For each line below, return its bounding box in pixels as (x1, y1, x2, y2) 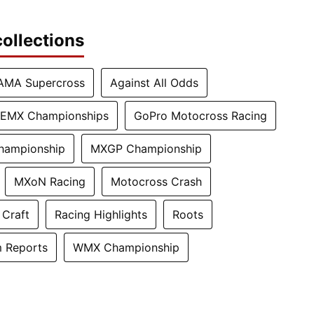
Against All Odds (110, 75, 198, 90)
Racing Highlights (55, 207, 147, 221)
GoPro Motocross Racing (134, 108, 267, 123)
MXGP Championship (90, 141, 202, 156)
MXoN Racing (14, 174, 86, 189)
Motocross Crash (111, 174, 202, 189)
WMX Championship (73, 240, 179, 254)
